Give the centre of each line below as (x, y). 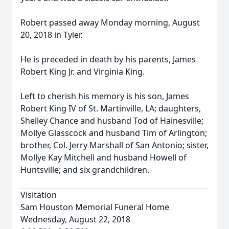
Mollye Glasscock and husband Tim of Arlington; (114, 133)
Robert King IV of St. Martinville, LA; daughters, (111, 108)
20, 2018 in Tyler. (52, 35)
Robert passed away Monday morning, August (110, 22)
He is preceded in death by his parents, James (108, 59)
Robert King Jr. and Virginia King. (83, 72)
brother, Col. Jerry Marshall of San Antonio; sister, (114, 145)
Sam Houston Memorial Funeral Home (95, 207)
